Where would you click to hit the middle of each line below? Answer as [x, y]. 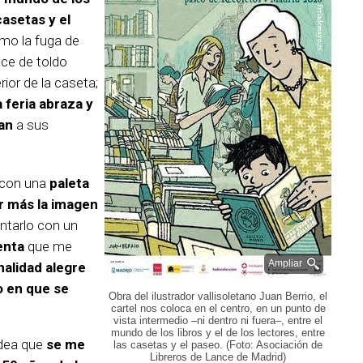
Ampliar [285, 263]
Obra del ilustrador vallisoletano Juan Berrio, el [218, 296]
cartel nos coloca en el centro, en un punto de [218, 308]
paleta [69, 183]
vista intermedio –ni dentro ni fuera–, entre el [218, 320]
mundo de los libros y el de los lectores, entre [218, 332]
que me [48, 246]
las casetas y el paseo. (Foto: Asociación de [218, 344]
